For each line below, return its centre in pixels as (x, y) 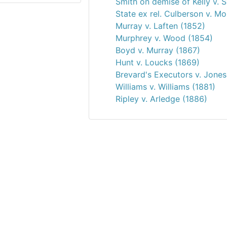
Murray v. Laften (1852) (160, 26)
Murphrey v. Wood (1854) (164, 38)
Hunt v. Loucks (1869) (158, 62)
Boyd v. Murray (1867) (158, 50)
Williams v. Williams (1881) (165, 87)
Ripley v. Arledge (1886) (161, 99)
